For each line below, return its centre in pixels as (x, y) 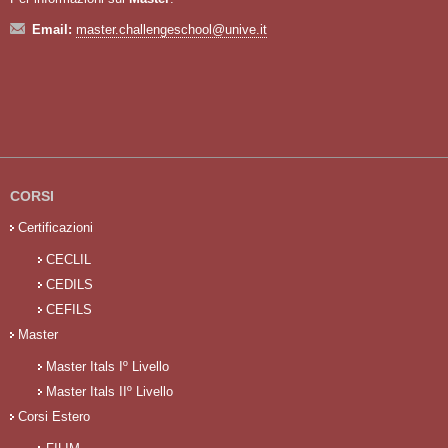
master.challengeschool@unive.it (171, 29)
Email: (54, 29)
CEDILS (69, 284)
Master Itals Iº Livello (107, 366)
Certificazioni (55, 227)
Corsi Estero (54, 416)
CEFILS (69, 309)
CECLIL (68, 259)
